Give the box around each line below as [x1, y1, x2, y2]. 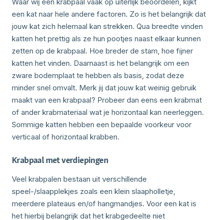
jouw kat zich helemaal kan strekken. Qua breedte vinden [12, 21, 203, 31]
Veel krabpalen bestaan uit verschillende [12, 174, 147, 184]
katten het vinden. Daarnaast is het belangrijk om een [12, 58, 189, 68]
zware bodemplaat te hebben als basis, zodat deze [12, 70, 184, 80]
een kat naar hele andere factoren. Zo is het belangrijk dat [12, 9, 206, 19]
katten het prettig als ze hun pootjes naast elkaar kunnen [12, 33, 201, 43]
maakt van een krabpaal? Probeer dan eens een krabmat [12, 95, 202, 105]
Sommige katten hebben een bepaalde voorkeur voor [12, 119, 192, 129]
